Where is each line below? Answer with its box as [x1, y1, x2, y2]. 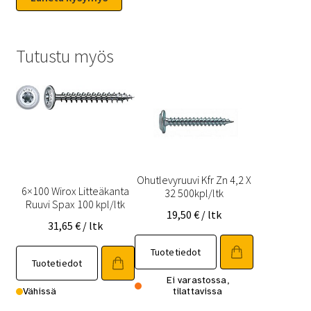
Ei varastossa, [166, 274, 229, 286]
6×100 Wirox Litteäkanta [21, 183, 129, 198]
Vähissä [22, 285, 57, 297]
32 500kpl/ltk [165, 185, 224, 200]
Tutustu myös [15, 45, 114, 68]
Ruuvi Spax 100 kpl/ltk [25, 196, 125, 211]
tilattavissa [172, 285, 223, 297]
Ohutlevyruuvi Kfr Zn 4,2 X [137, 172, 252, 187]
